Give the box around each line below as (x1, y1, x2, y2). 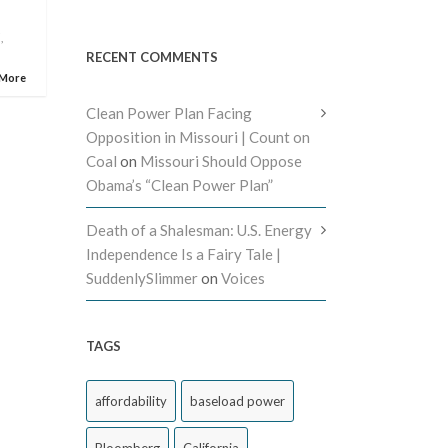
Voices (221, 269, 265, 287)
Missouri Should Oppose (140, 152, 302, 170)
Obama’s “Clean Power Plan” (86, 176, 273, 194)
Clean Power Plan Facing (86, 104, 252, 122)
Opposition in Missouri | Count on (86, 128, 310, 146)
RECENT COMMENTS (86, 49, 218, 65)
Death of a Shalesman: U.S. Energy (86, 221, 312, 239)
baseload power (190, 393, 285, 409)
